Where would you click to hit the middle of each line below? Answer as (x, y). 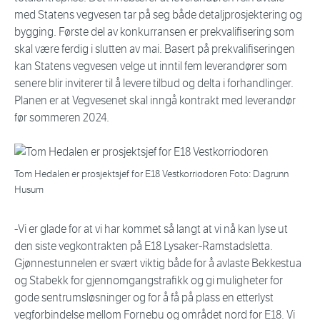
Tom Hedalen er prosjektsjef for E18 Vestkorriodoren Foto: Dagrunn (151, 174)
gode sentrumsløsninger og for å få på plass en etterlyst (144, 298)
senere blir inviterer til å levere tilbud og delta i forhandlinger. (154, 84)
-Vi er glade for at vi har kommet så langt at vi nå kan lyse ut (151, 229)
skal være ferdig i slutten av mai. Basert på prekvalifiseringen (155, 49)
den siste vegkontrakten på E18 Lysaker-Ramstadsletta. (144, 246)
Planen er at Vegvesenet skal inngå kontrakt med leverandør (155, 101)
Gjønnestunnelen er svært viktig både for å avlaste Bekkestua (158, 264)
